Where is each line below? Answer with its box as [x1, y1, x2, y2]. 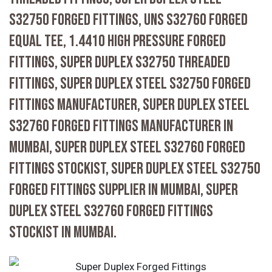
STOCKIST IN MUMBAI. [9, 222, 117, 242]
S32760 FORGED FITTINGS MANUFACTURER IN [9, 116, 233, 136]
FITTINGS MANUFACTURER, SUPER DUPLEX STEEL [9, 95, 250, 115]
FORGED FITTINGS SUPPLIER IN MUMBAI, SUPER [9, 180, 238, 200]
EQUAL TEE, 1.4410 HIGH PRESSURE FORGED [9, 31, 226, 51]
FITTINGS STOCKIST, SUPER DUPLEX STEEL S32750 [9, 158, 260, 178]
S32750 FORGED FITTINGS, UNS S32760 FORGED [9, 10, 248, 30]
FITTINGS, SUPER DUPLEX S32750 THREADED [9, 52, 230, 72]
